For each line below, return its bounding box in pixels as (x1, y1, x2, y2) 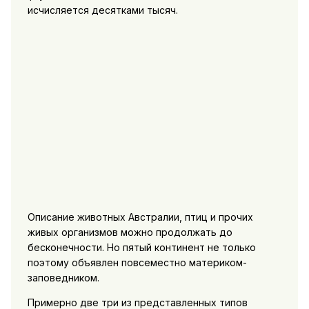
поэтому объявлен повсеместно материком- (27, 256, 247, 268)
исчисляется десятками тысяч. (27, 3, 178, 16)
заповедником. (27, 271, 99, 283)
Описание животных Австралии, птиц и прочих (27, 210, 253, 223)
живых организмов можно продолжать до (27, 226, 232, 238)
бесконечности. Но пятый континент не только (27, 241, 256, 253)
